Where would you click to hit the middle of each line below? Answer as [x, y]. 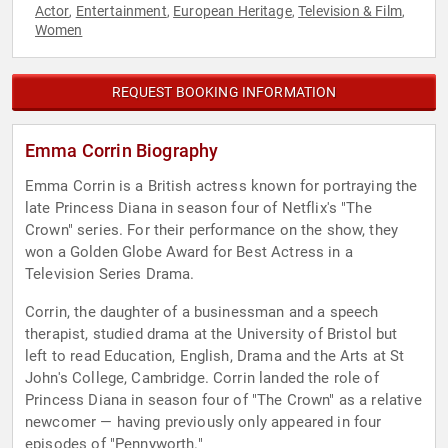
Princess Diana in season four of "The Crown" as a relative [223, 400]
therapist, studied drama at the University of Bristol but [211, 334]
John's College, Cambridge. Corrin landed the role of [202, 378]
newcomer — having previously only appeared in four [203, 422]
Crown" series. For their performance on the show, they [212, 230]
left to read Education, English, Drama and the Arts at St [215, 356]
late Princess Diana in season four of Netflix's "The [198, 208]
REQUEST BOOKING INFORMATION [224, 92]
